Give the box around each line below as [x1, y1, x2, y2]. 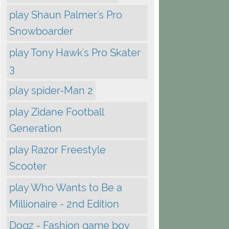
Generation [9, 122, 62, 134]
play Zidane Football [9, 106, 104, 118]
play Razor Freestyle [9, 144, 106, 156]
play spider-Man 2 [9, 84, 93, 97]
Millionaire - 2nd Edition [9, 198, 119, 210]
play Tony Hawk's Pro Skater [9, 47, 141, 59]
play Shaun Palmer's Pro [9, 9, 122, 21]
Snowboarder [9, 25, 73, 37]
